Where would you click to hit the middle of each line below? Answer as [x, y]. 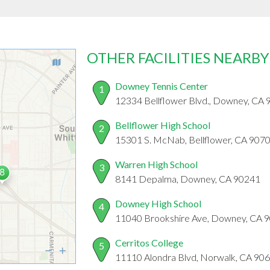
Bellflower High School [163, 125]
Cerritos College [149, 243]
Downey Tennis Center [162, 86]
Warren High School [156, 165]
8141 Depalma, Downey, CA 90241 [188, 179]
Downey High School [158, 204]
